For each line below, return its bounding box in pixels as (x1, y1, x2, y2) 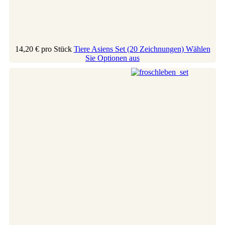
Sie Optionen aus (85, 53, 140, 62)
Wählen (185, 44, 210, 53)
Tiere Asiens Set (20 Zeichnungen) (73, 44, 186, 53)
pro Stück (41, 44, 72, 53)
